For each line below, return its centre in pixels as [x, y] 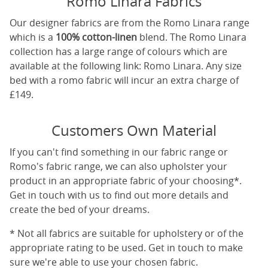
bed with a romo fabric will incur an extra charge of [124, 80]
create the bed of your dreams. [80, 209]
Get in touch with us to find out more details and [119, 195]
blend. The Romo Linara [192, 37]
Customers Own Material [134, 130]
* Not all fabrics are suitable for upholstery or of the [127, 233]
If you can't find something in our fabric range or [119, 152]
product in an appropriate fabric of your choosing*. [126, 181]
